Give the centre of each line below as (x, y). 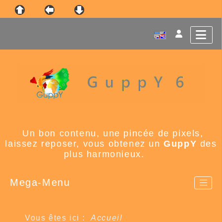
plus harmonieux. (109, 154)
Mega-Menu (40, 183)
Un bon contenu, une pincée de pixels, (113, 133)
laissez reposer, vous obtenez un (84, 143)
